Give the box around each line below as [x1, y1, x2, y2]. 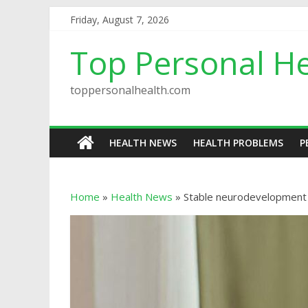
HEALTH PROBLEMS [193, 136, 283, 149]
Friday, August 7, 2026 [70, 13, 169, 26]
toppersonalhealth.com [70, 82, 190, 98]
